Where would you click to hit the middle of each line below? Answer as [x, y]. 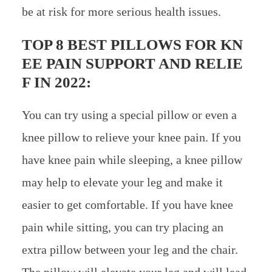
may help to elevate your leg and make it [122, 182]
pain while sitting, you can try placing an [122, 227]
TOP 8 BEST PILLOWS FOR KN [132, 44]
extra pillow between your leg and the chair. [130, 249]
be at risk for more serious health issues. [121, 11]
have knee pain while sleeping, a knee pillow [132, 159]
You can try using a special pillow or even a [129, 114]
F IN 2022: [56, 82]
